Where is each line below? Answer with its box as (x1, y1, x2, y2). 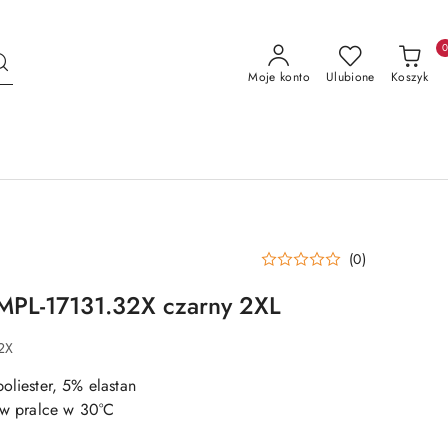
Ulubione (325, 68, 375, 86)
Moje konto (248, 68, 310, 86)
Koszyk (390, 68, 428, 86)
